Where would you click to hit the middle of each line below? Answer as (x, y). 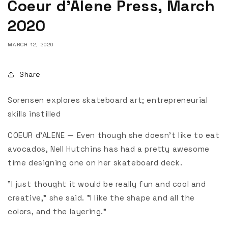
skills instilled (34, 114)
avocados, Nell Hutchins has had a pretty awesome (109, 149)
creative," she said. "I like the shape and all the (102, 198)
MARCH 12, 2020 (31, 45)
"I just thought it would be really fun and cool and (107, 184)
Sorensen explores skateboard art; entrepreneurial (108, 100)
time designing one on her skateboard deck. (95, 163)
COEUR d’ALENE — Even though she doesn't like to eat (114, 135)
